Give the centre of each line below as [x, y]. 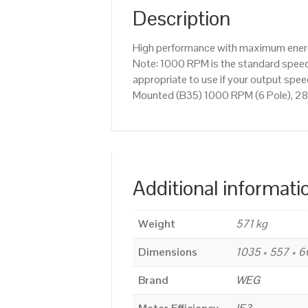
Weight [157, 224]
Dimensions [168, 252]
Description [181, 19]
